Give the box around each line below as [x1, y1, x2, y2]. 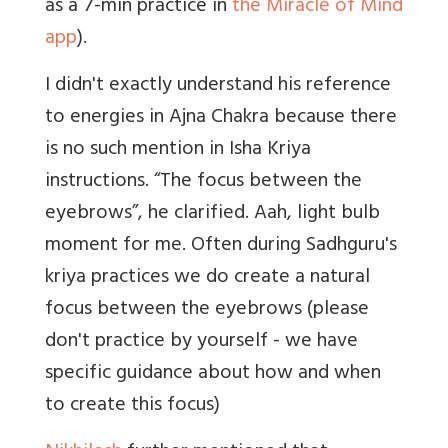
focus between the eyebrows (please [45, 292, 369, 330]
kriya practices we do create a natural [45, 260, 370, 298]
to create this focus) [45, 388, 220, 426]
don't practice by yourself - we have [45, 324, 358, 362]
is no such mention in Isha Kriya [45, 132, 311, 170]
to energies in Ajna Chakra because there [45, 100, 397, 138]
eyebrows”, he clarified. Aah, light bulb [45, 196, 380, 234]
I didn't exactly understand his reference [45, 68, 391, 106]
